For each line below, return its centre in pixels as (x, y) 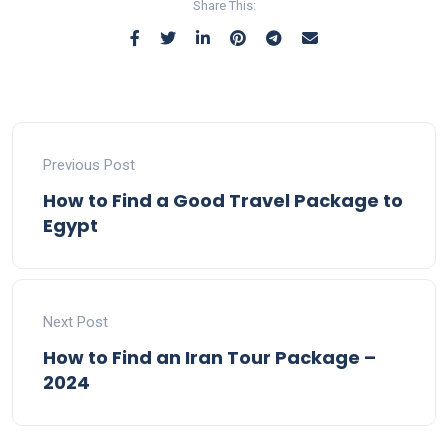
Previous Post (89, 165)
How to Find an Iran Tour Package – (209, 357)
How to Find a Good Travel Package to (223, 200)
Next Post (75, 322)
